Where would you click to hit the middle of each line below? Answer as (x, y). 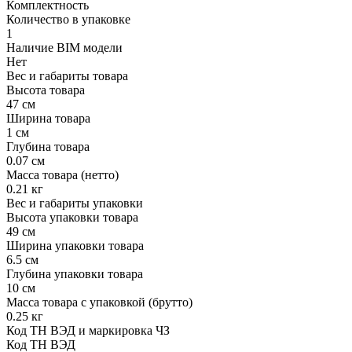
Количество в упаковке (68, 19)
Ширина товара (48, 118)
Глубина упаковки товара (75, 273)
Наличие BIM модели (64, 47)
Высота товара (46, 90)
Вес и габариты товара (67, 75)
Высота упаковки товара (72, 217)
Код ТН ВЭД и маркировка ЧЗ (88, 330)
